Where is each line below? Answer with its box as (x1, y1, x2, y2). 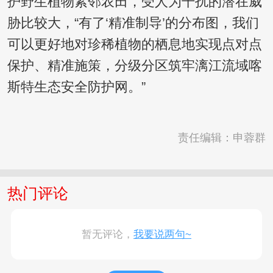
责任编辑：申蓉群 (178, 132, 266, 144)
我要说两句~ (133, 229, 191, 241)
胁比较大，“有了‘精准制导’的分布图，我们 (7, 16, 259, 31)
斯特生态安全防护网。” (7, 80, 146, 95)
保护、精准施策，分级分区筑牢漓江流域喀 (7, 58, 262, 74)
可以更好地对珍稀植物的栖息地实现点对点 (7, 37, 262, 52)
